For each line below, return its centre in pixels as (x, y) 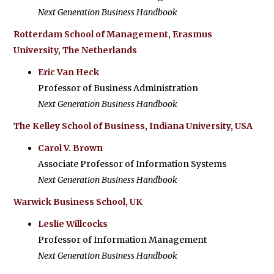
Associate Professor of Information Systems (132, 164)
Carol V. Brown (71, 148)
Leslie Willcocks (73, 224)
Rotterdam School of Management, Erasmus (113, 34)
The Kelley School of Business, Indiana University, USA (133, 126)
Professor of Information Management (123, 240)
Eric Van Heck (69, 72)
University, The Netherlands (76, 50)
